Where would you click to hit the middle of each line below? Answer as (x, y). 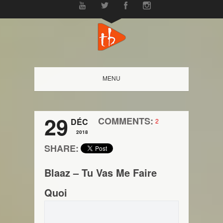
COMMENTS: (126, 121)
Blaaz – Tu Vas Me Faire (101, 172)
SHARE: (61, 148)
